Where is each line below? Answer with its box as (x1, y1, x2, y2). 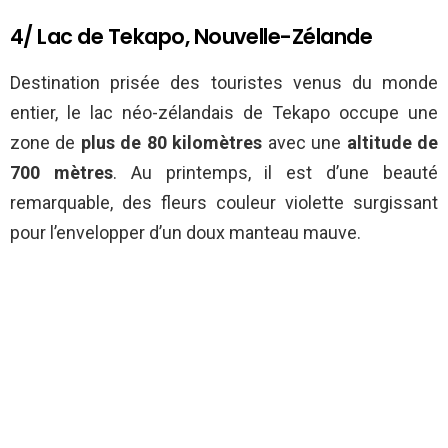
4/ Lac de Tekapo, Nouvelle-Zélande (10, 21, 373, 51)
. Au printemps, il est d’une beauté (112, 161, 439, 183)
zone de (10, 131, 81, 153)
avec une (262, 131, 347, 153)
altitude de (346, 131, 439, 153)
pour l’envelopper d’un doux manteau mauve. (10, 221, 361, 243)
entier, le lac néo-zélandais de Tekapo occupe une (10, 101, 438, 123)
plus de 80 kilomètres (80, 131, 263, 153)
